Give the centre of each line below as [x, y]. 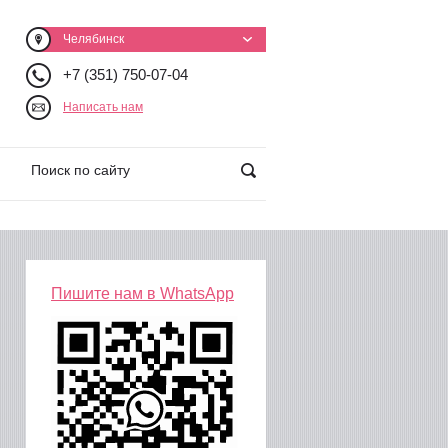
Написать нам [103, 107]
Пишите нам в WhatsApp [142, 293]
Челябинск [93, 39]
